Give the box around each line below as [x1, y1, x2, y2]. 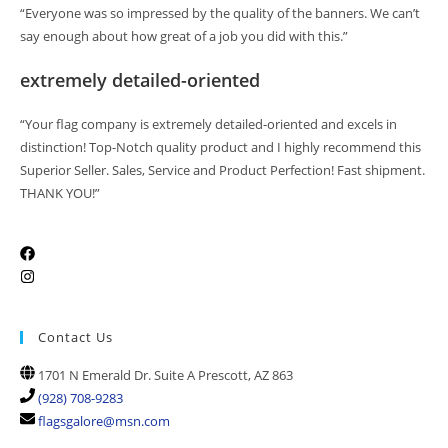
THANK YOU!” [20, 184, 100, 202]
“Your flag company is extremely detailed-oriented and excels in [20, 115, 397, 133]
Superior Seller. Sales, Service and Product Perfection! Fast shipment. [20, 161, 425, 179]
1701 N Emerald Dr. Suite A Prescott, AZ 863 [38, 366, 293, 384]
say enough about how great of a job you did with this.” [20, 27, 348, 45]
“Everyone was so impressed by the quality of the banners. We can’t [20, 4, 420, 22]
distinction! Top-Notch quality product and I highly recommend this [20, 138, 421, 156]
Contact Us [38, 328, 113, 346]
